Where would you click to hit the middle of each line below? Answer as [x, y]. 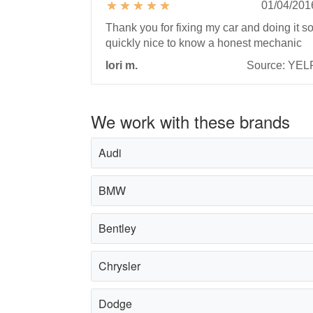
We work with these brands [190, 121]
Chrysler [119, 265]
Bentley [117, 228]
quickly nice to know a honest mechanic [204, 43]
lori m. [122, 65]
